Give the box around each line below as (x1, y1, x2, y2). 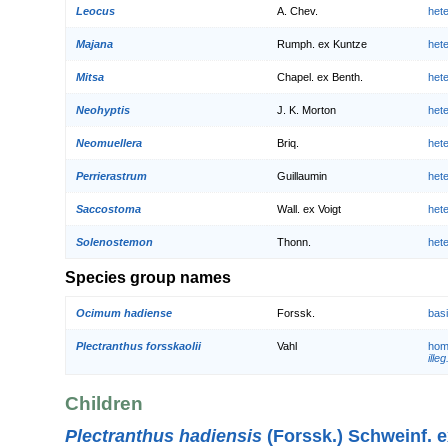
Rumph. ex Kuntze (277, 38, 367, 51)
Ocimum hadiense (76, 306, 172, 319)
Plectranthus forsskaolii (76, 339, 201, 352)
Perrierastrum (76, 170, 147, 183)
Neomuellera (76, 137, 142, 150)
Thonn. (277, 236, 311, 249)
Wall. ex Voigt (277, 203, 341, 216)
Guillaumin (277, 170, 327, 183)
